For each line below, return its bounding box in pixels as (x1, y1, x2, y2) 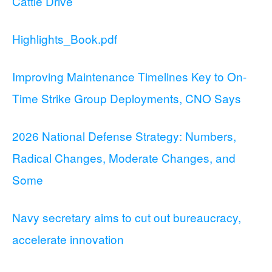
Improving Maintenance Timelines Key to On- (12, 68, 246, 84)
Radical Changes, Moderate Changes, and (12, 149, 236, 166)
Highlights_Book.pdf (12, 30, 117, 47)
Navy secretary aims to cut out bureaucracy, (12, 209, 241, 225)
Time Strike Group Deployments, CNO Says (12, 90, 241, 106)
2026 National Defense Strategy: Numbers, (12, 127, 236, 144)
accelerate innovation (12, 231, 124, 247)
